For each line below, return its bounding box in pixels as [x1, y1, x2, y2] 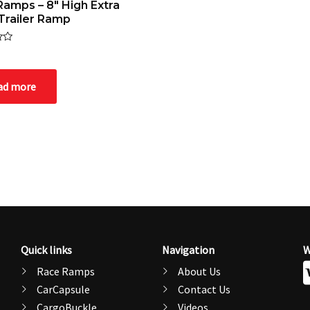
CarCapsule [36, 282, 90, 296]
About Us [177, 264, 221, 278]
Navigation [162, 242, 215, 257]
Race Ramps [36, 264, 95, 278]
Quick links [21, 242, 72, 257]
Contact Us [177, 282, 230, 296]
